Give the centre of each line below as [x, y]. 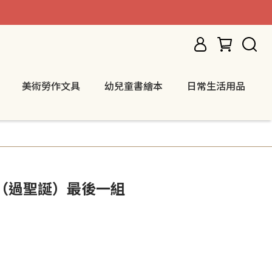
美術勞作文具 [51, 85]
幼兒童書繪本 [134, 85]
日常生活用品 [216, 85]
